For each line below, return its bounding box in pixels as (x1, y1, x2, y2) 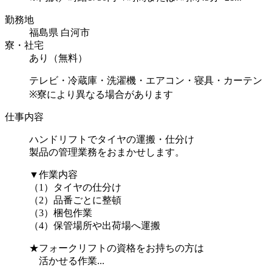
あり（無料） (29, 52, 87, 63)
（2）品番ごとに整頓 (29, 194, 121, 205)
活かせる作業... (29, 255, 104, 266)
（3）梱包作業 (29, 207, 92, 218)
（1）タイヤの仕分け (29, 182, 121, 192)
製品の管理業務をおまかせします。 (29, 146, 185, 157)
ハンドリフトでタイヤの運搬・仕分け (29, 134, 194, 144)
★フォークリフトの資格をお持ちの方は (29, 242, 204, 253)
